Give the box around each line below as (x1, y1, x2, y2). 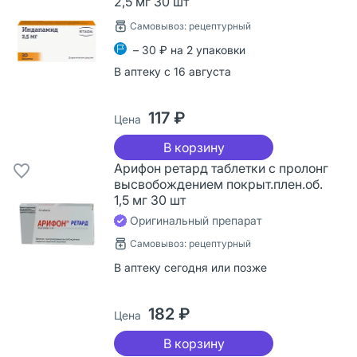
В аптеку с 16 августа (114, 64, 231, 78)
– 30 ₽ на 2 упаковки (133, 42, 245, 57)
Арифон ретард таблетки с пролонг (114, 159, 328, 176)
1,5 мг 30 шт (114, 191, 186, 208)
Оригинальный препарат (127, 213, 262, 227)
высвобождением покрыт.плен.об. (114, 175, 323, 192)
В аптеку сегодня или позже (114, 260, 267, 274)
